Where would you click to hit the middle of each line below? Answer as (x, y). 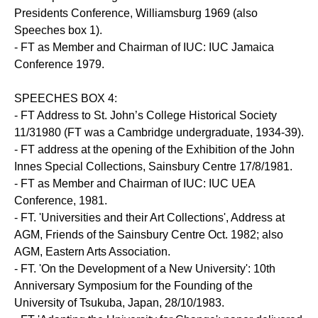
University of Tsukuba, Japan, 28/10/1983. (119, 303)
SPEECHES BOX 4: (66, 99)
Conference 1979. (59, 65)
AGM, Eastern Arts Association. (92, 252)
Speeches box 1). (58, 31)
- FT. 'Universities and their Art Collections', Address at (149, 218)
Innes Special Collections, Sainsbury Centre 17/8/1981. (153, 167)
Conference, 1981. (61, 201)
